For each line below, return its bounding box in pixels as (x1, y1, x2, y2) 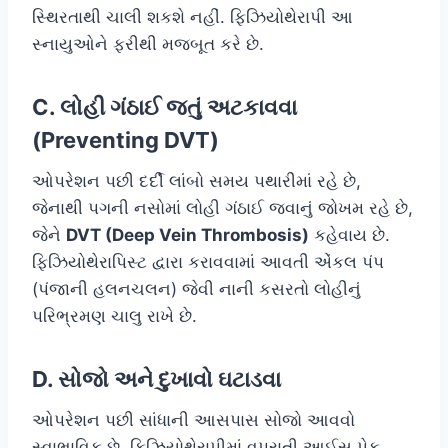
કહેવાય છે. (309, 224, 390, 245)
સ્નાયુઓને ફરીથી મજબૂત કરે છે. (32, 33, 264, 54)
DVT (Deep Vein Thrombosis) (66, 224, 309, 245)
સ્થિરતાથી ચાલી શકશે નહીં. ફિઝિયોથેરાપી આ (32, 6, 353, 27)
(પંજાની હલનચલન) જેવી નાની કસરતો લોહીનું (32, 278, 361, 299)
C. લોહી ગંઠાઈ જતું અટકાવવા (32, 93, 297, 120)
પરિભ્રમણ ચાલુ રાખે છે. (32, 305, 197, 326)
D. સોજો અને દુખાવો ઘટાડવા (32, 365, 281, 392)
